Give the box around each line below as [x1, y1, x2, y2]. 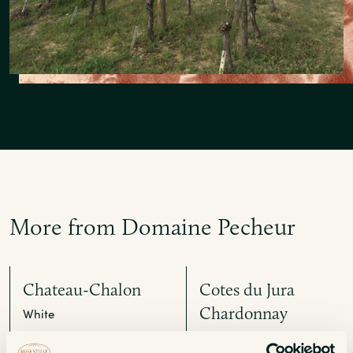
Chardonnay [199, 303, 288, 323]
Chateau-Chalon [23, 279, 141, 299]
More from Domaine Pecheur [9, 212, 295, 240]
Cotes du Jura [199, 279, 295, 299]
